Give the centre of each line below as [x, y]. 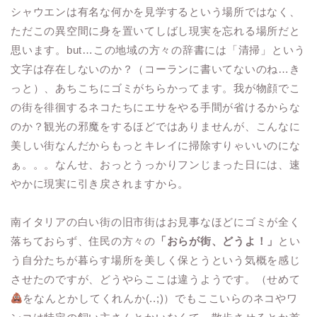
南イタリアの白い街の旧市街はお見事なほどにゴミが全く [156, 222]
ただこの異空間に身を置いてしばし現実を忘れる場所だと [156, 31]
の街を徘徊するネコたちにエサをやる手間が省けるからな [156, 108]
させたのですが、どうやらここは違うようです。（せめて [156, 279]
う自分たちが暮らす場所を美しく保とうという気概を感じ [156, 260]
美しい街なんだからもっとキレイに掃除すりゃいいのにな [156, 146]
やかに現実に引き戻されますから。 [100, 184]
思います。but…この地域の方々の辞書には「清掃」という [158, 50]
